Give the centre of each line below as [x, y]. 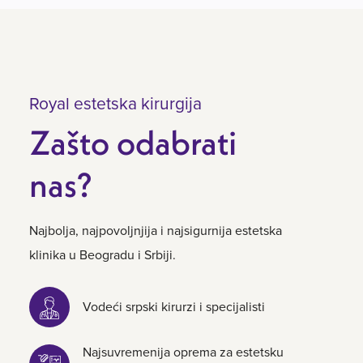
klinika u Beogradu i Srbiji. [102, 255]
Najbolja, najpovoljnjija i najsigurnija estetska [156, 231]
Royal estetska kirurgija [115, 104]
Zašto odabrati [133, 143]
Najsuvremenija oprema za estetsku [183, 352]
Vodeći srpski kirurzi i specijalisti [174, 307]
